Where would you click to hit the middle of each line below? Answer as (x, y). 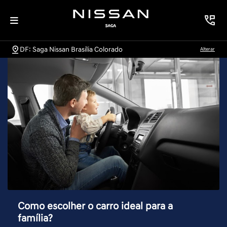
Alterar (207, 49)
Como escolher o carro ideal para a (95, 206)
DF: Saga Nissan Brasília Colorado (71, 49)
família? (35, 219)
